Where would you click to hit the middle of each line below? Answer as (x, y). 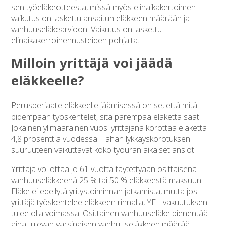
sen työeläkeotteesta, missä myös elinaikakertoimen (104, 7)
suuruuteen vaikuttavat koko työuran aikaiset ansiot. (105, 150)
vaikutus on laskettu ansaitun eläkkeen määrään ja (101, 18)
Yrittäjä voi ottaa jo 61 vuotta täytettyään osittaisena (104, 169)
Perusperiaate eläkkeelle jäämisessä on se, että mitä (104, 106)
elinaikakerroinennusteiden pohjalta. (75, 41)
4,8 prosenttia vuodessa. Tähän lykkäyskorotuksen (101, 139)
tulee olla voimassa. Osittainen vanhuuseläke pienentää (110, 214)
